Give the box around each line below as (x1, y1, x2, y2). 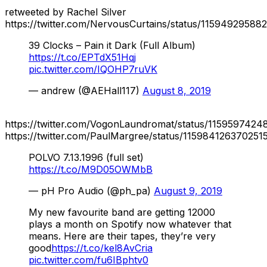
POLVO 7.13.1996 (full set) (29, 151, 144, 163)
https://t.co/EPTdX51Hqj (29, 51, 136, 63)
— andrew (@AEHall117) (29, 84, 142, 97)
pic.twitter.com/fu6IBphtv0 (29, 253, 148, 266)
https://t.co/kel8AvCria (51, 241, 153, 254)
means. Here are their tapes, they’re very (29, 229, 216, 242)
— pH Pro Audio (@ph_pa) (29, 184, 154, 197)
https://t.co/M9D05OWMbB (29, 163, 153, 175)
